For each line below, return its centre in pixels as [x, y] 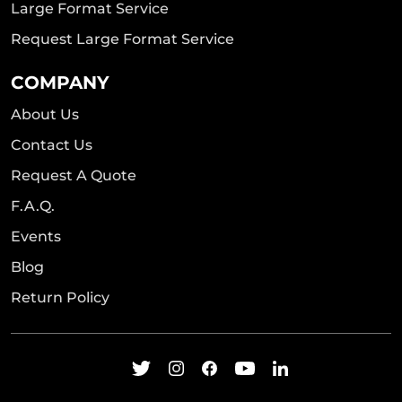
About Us [45, 115]
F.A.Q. [33, 206]
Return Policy [60, 298]
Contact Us [52, 145]
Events [36, 237]
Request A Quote [74, 176]
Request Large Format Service [122, 39]
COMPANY [60, 83]
